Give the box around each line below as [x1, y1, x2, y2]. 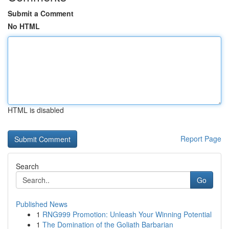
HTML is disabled [8, 105, 64, 115]
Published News [16, 199, 67, 209]
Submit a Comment [8, 8, 74, 18]
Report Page [180, 133, 221, 144]
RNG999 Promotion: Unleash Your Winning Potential [42, 209, 212, 219]
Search [16, 161, 39, 171]
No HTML [8, 21, 40, 31]
